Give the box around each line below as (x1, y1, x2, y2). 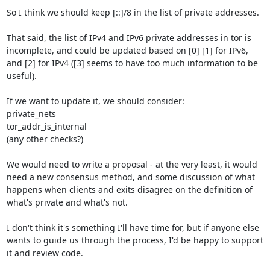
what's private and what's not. (6, 196, 128, 208)
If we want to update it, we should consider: (6, 95, 184, 107)
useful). (6, 70, 37, 81)
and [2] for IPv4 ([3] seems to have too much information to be (6, 57, 258, 69)
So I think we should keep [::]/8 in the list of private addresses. (6, 7, 259, 18)
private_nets (6, 108, 56, 119)
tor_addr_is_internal (6, 121, 87, 132)
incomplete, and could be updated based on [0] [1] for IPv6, (6, 45, 248, 56)
